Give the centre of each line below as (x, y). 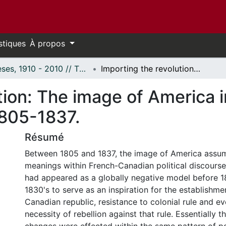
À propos (49, 43)
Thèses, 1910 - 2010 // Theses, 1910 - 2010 (82, 69)
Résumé (44, 137)
